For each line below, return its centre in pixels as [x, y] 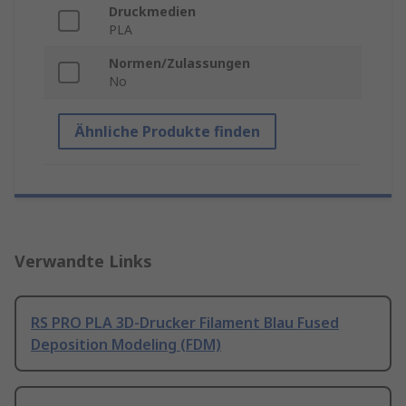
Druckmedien [152, 12]
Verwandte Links [83, 261]
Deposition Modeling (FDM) [126, 345]
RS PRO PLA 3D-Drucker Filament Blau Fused [185, 323]
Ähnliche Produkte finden [167, 132]
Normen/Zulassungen [179, 63]
